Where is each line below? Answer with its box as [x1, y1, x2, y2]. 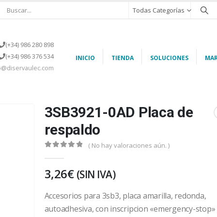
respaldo [44, 121, 101, 138]
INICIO [75, 54, 95, 62]
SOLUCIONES [150, 54, 188, 62]
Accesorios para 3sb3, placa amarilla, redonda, [44, 190, 206, 201]
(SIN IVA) [76, 167, 116, 181]
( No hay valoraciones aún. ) [88, 141, 170, 150]
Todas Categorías [132, 6, 185, 15]
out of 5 [48, 150, 76, 157]
